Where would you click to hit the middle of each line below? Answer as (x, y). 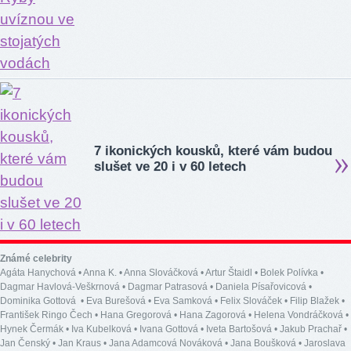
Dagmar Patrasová (168, 287)
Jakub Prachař (311, 329)
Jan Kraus (80, 344)
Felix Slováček (251, 301)
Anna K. (100, 273)
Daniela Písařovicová (261, 287)
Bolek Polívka (289, 273)
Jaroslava (325, 344)
